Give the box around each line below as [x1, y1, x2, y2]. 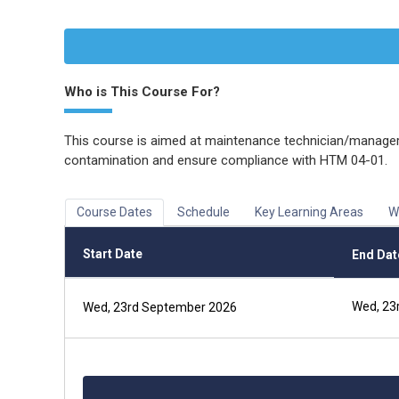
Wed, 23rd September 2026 [83, 300, 237, 314]
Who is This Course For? [64, 84, 220, 100]
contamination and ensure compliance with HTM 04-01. [64, 152, 387, 168]
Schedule [177, 205, 230, 219]
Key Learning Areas [255, 205, 363, 219]
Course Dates [77, 205, 152, 219]
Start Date [83, 247, 142, 261]
